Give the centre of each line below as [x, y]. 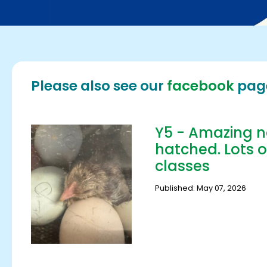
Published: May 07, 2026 [200, 188]
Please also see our [99, 86]
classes [182, 166]
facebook [200, 86]
